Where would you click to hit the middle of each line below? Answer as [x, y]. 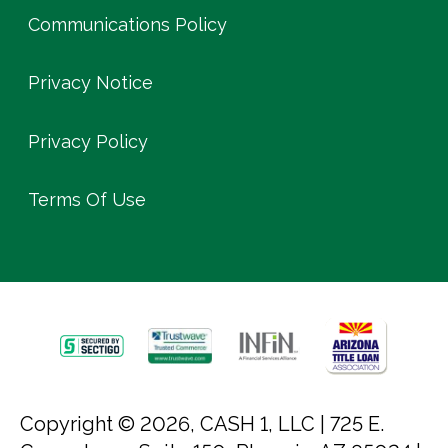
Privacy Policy [88, 141]
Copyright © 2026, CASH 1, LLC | [175, 423]
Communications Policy [127, 24]
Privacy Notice [90, 83]
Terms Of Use [87, 199]
